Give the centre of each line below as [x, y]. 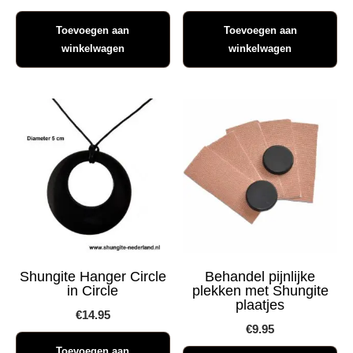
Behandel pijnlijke [260, 276]
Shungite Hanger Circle [93, 276]
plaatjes [260, 305]
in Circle [93, 290]
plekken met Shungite [260, 290]
